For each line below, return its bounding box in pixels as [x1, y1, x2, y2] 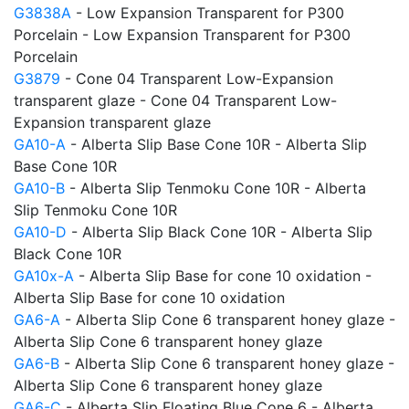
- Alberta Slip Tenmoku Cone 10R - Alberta [65, 179, 366, 197]
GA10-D [14, 223, 67, 241]
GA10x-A [14, 267, 74, 285]
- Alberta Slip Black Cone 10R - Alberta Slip [67, 223, 372, 241]
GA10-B [14, 179, 65, 197]
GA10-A [14, 135, 66, 153]
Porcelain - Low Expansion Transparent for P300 [14, 26, 351, 44]
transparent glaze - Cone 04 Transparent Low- [14, 91, 337, 110]
